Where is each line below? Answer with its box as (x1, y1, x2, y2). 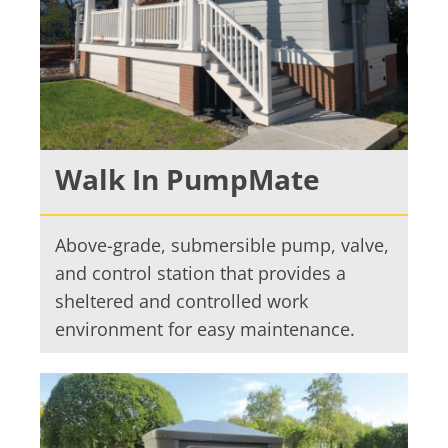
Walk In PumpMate (54, 159, 320, 198)
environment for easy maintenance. (54, 316, 355, 341)
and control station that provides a (54, 260, 346, 285)
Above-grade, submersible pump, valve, (54, 232, 389, 257)
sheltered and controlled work (54, 288, 308, 313)
